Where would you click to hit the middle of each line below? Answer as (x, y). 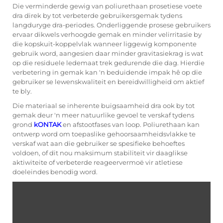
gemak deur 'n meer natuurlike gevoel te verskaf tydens (103, 115)
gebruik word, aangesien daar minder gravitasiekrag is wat (108, 53)
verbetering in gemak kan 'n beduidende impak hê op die (107, 72)
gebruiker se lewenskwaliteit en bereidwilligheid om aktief (108, 82)
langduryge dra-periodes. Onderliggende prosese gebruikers (111, 25)
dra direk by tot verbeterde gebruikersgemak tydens (97, 15)
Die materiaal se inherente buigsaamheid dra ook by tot (104, 106)
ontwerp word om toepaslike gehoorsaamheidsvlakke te (104, 134)
